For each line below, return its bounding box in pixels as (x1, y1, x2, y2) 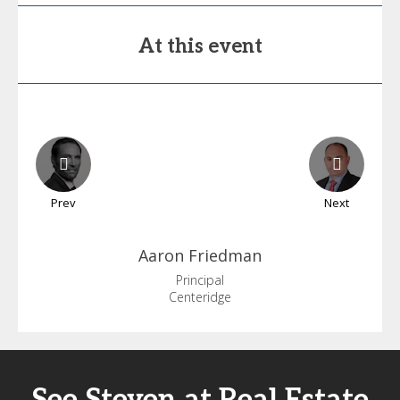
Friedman (188, 245, 262, 266)
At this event (137, 35, 262, 58)
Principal (176, 271, 224, 288)
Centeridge (169, 288, 231, 305)
